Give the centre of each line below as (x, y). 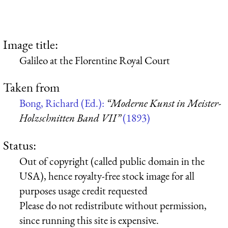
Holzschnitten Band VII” (70, 118)
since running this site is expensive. (89, 220)
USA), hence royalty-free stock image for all (107, 176)
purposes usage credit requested (83, 190)
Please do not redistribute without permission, (113, 205)
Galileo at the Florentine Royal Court (95, 60)
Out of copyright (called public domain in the (112, 161)
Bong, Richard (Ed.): (63, 103)
